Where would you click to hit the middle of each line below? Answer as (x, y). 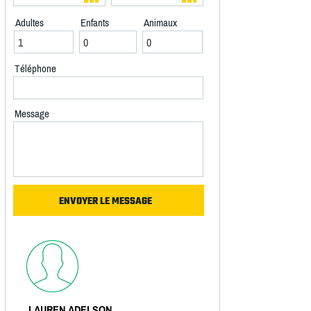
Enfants (95, 23)
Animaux (160, 23)
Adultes (30, 23)
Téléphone (35, 69)
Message (32, 114)
